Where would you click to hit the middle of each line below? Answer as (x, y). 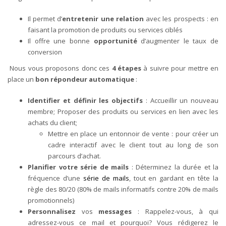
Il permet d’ (45, 18)
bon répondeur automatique (85, 79)
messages (118, 211)
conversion (45, 52)
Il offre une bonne (61, 41)
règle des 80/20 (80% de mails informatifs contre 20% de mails (123, 189)
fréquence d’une (55, 178)
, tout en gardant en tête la (174, 178)
